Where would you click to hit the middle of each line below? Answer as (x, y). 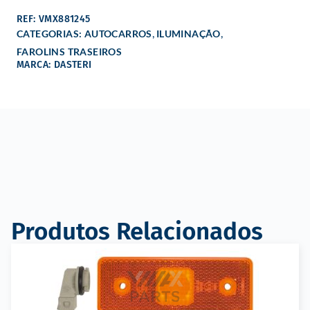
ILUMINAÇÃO (188, 34)
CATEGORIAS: (51, 34)
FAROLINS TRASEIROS (70, 52)
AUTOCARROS (118, 34)
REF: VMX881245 (54, 19)
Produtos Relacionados (137, 231)
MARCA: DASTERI (54, 65)
